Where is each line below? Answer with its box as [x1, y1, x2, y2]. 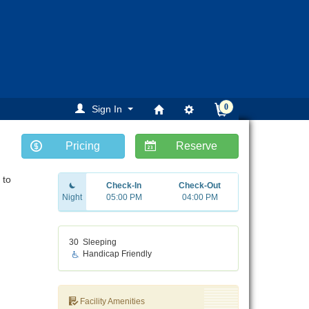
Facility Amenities [77, 297, 145, 307]
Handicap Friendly [82, 249, 152, 259]
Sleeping [82, 237, 117, 248]
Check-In [106, 181, 142, 191]
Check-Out [179, 181, 221, 191]
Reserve [176, 140, 217, 152]
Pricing [66, 140, 100, 152]
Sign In [92, 103, 122, 115]
